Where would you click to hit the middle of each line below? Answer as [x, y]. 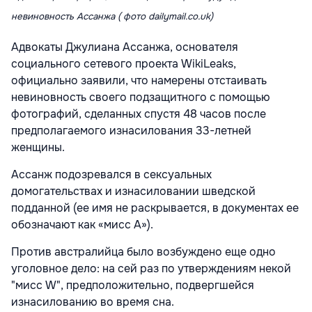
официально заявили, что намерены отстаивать [139, 81]
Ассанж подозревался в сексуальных [111, 175]
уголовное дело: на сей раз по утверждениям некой [151, 269]
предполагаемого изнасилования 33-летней [131, 131]
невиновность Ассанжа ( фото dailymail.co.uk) [114, 17]
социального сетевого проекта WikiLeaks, [124, 64]
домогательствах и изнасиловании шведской [133, 192]
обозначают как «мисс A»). [82, 225]
